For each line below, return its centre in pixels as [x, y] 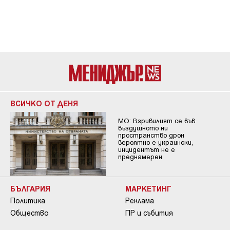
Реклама [140, 200]
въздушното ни [143, 128]
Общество [30, 213]
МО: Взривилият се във [156, 121]
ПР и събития [149, 213]
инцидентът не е [146, 150]
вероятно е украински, [155, 142]
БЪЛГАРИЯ [30, 188]
